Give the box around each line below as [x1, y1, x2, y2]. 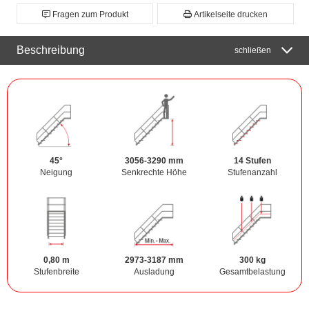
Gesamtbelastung [219, 267, 286, 277]
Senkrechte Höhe [121, 168, 188, 178]
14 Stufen [233, 156, 271, 166]
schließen [235, 46, 271, 56]
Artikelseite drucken [194, 10, 268, 20]
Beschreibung [17, 44, 85, 57]
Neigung [40, 168, 73, 178]
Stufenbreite [33, 267, 79, 277]
